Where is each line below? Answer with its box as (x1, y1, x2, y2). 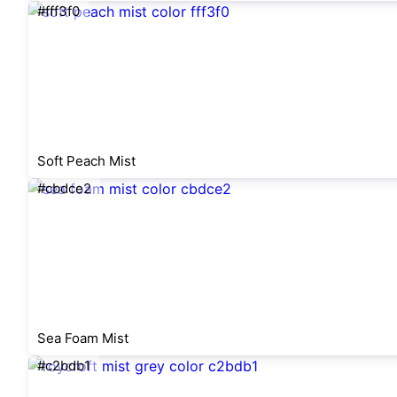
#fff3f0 (37, 3, 80, 19)
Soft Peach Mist (37, 152, 136, 169)
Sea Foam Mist (37, 330, 128, 346)
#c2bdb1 (37, 357, 90, 374)
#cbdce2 (37, 180, 91, 197)
